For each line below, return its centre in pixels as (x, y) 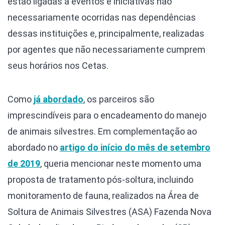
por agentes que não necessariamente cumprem (106, 50)
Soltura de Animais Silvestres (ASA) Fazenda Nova (109, 212)
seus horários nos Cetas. (58, 66)
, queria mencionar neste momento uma (121, 164)
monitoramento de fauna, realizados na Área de (103, 196)
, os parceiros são (119, 99)
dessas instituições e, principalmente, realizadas (106, 34)
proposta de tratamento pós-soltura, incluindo (100, 180)
